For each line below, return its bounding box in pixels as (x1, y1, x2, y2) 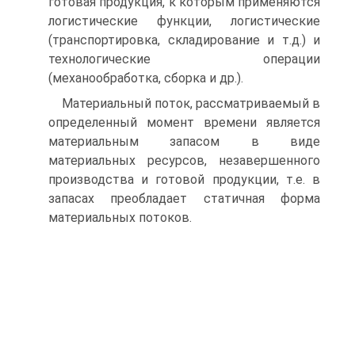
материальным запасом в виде (48, 134, 320, 149)
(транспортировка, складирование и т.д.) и (48, 32, 320, 48)
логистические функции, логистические (48, 13, 320, 29)
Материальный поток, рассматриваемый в (62, 96, 320, 111)
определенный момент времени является (48, 115, 320, 130)
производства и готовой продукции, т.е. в (48, 172, 320, 187)
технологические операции (48, 52, 320, 67)
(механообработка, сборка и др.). (48, 71, 243, 86)
